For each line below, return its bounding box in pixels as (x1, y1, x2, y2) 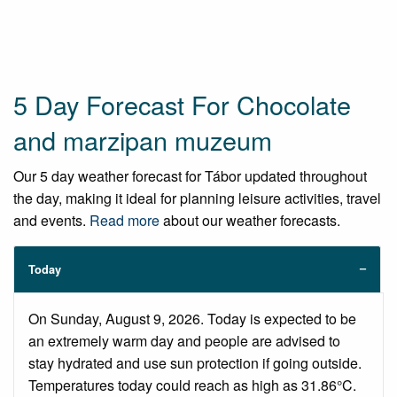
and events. (13, 210, 90, 231)
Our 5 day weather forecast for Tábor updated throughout (13, 166, 367, 187)
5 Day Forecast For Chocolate (13, 86, 351, 123)
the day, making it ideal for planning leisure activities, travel (13, 188, 381, 209)
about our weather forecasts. (160, 210, 340, 231)
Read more (90, 210, 160, 231)
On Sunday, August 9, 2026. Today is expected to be (28, 308, 356, 330)
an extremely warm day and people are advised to (28, 331, 340, 352)
